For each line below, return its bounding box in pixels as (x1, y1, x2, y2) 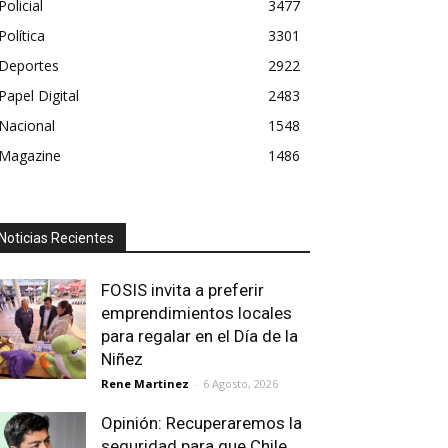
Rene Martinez (101, 376, 189, 391)
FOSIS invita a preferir (101, 280, 264, 300)
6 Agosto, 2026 (203, 376, 278, 391)
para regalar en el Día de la (101, 326, 298, 346)
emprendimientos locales (101, 303, 292, 323)
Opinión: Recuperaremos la (101, 413, 302, 433)
